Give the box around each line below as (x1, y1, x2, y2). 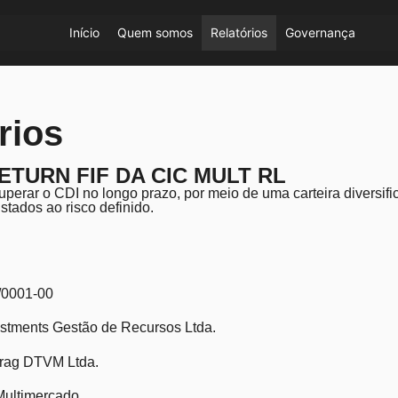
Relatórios (211, 25, 268, 40)
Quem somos (117, 25, 194, 40)
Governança (285, 25, 356, 40)
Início (69, 25, 100, 40)
